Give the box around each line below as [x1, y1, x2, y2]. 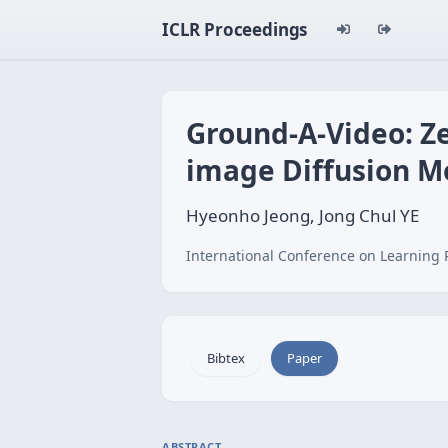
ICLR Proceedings [162, 18, 308, 41]
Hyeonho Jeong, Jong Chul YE [186, 204, 419, 227]
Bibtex [207, 349, 245, 367]
